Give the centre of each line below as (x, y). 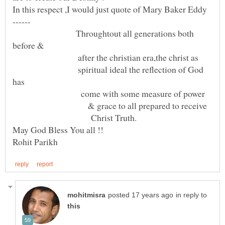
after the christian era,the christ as (105, 58)
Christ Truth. (75, 118)
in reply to (191, 195)
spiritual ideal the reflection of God (108, 70)
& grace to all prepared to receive (110, 106)
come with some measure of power (109, 94)
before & (28, 45)
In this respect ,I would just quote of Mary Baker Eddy (110, 9)
